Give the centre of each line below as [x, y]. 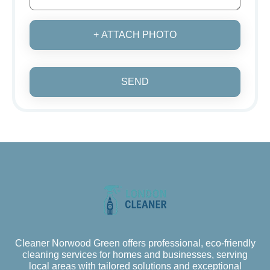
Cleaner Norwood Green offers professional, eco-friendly [135, 243]
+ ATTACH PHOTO [135, 34]
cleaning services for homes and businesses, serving [135, 254]
